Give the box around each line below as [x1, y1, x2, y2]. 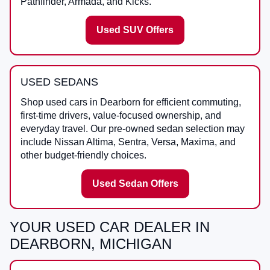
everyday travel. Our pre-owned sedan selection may [20, 124, 245, 134]
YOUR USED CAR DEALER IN [10, 219, 210, 236]
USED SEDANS [20, 76, 98, 89]
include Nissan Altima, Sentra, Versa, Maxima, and [20, 137, 236, 148]
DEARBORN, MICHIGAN [10, 236, 172, 253]
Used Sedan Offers [92, 178, 178, 189]
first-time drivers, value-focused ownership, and [20, 110, 221, 121]
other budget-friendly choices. [20, 150, 146, 161]
